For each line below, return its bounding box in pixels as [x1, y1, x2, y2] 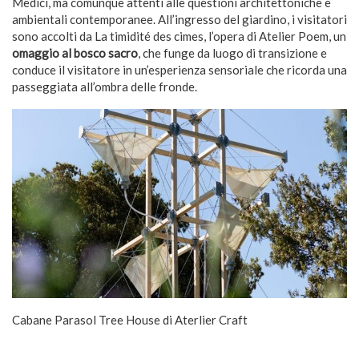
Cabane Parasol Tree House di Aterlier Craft [12, 312, 248, 327]
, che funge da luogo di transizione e [138, 46, 327, 61]
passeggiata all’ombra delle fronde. [12, 79, 197, 95]
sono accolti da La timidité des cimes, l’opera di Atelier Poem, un [12, 29, 346, 44]
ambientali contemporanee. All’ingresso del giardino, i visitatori [12, 12, 347, 27]
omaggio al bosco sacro [12, 46, 138, 61]
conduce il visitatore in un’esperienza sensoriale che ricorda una [12, 63, 347, 78]
